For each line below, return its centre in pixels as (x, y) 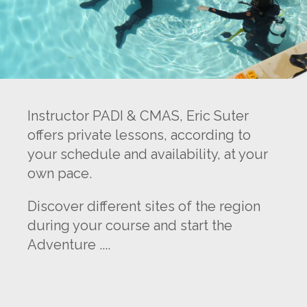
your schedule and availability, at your (148, 155)
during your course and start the (130, 226)
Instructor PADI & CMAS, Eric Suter (138, 116)
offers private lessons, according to (139, 135)
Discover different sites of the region (144, 207)
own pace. (60, 174)
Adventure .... (69, 245)
